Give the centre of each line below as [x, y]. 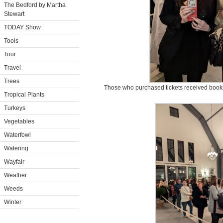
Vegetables [19, 121]
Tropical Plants [24, 95]
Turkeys [15, 108]
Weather [15, 175]
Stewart [14, 14]
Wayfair [14, 162]
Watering [16, 148]
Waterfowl [17, 135]
